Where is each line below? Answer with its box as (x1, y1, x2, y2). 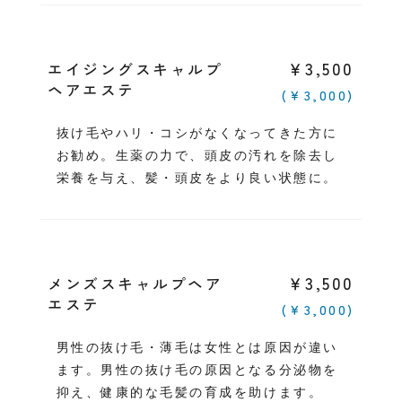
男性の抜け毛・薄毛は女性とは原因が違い (56, 340, 338, 355)
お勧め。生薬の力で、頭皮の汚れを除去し (56, 148, 338, 163)
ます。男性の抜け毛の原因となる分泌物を (56, 363, 338, 378)
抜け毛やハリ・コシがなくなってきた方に (56, 126, 338, 141)
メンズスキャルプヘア (47, 273, 223, 295)
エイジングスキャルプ (47, 58, 223, 81)
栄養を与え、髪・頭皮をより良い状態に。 (56, 170, 338, 186)
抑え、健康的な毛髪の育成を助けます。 (56, 385, 324, 400)
